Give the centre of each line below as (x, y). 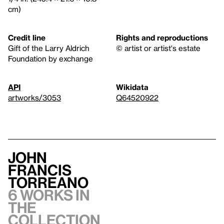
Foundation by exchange (50, 58)
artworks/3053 (34, 97)
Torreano (48, 182)
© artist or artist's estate (158, 48)
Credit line (27, 37)
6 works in (49, 195)
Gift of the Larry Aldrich (49, 48)
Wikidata (132, 87)
